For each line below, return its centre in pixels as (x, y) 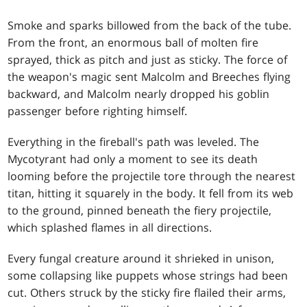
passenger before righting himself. (98, 111)
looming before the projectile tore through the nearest (152, 176)
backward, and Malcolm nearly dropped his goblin (139, 94)
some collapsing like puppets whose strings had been (148, 275)
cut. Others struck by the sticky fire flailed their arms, (147, 292)
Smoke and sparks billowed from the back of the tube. (150, 25)
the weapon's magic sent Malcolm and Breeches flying (149, 76)
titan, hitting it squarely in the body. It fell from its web (151, 193)
